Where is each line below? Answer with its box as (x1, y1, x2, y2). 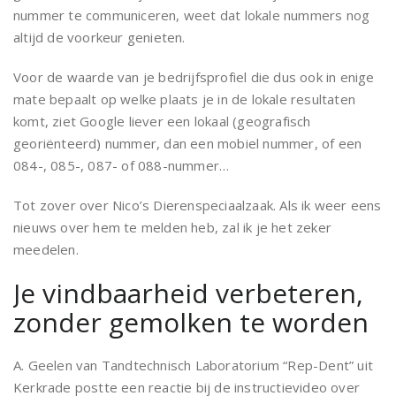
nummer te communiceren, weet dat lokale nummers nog (13, 6, 370, 24)
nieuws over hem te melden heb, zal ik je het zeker (13, 218, 332, 236)
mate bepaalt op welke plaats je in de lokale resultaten (13, 90, 356, 108)
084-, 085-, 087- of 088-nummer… (13, 156, 230, 174)
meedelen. (13, 240, 79, 258)
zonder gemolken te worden (13, 304, 369, 340)
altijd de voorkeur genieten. (13, 28, 186, 46)
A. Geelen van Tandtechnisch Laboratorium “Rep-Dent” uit (13, 356, 374, 374)
